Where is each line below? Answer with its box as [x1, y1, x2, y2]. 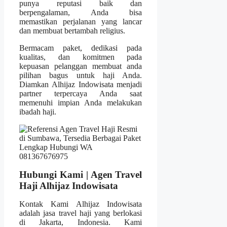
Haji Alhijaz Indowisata [19, 180, 118, 192]
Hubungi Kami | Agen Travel [19, 169, 142, 180]
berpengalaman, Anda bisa [19, 8, 142, 17]
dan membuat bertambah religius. [19, 26, 125, 35]
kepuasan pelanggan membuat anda [19, 62, 142, 71]
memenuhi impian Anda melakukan [19, 98, 142, 107]
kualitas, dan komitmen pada [19, 53, 142, 62]
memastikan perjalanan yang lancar [19, 17, 142, 26]
